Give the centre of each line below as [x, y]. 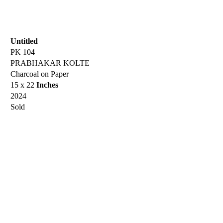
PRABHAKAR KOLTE [50, 63]
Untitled [24, 41]
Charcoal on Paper [40, 74]
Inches [47, 85]
